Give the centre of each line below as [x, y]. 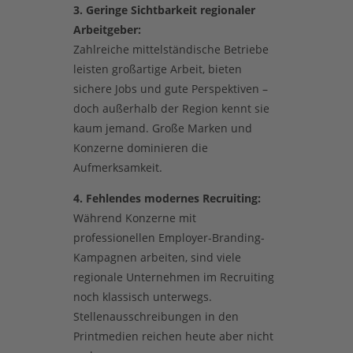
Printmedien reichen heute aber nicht [173, 336]
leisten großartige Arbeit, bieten [157, 69]
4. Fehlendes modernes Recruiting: [167, 198]
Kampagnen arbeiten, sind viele [157, 257]
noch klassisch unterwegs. [142, 296]
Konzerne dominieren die [140, 147]
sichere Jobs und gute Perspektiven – [170, 88]
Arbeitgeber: [107, 29]
